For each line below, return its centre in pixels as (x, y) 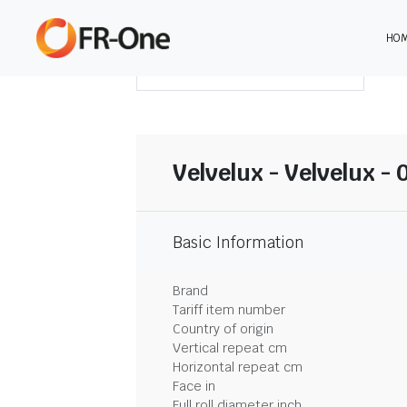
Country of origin (223, 329)
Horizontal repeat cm (238, 367)
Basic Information (238, 243)
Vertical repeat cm (230, 348)
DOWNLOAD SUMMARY (259, 67)
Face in (194, 386)
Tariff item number (229, 310)
